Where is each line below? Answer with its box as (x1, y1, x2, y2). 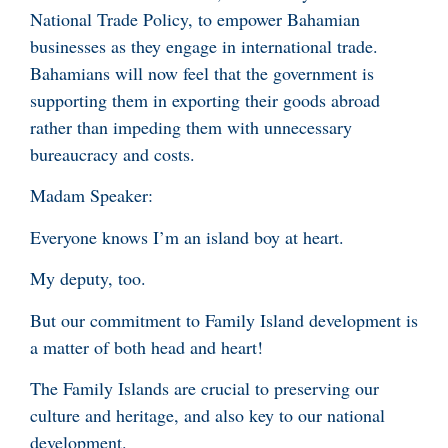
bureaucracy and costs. (30, 141, 195, 166)
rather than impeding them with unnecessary (30, 114, 352, 139)
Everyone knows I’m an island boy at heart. (30, 224, 344, 249)
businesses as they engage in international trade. (30, 33, 378, 58)
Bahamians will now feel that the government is (30, 60, 374, 85)
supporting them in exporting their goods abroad (30, 87, 380, 112)
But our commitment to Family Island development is (30, 307, 418, 332)
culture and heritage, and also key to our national (30, 402, 385, 427)
